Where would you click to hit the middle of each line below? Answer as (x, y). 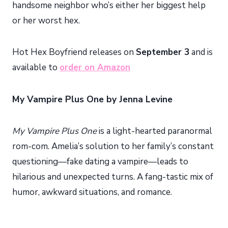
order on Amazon (95, 67)
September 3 (163, 52)
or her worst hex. (46, 20)
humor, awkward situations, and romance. (92, 192)
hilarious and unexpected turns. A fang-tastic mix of (113, 177)
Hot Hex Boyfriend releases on (74, 52)
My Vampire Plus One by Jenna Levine (92, 99)
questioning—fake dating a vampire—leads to (100, 161)
